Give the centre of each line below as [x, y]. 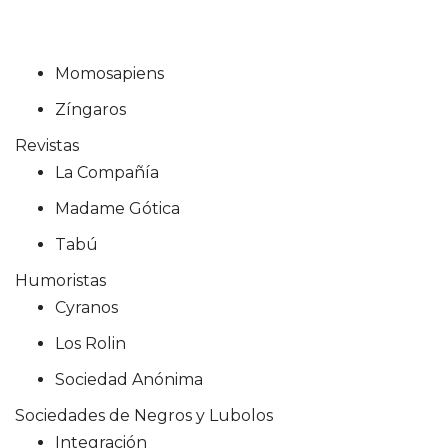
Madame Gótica [117, 209]
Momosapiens [109, 74]
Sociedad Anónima [129, 380]
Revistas [47, 146]
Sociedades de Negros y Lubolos [144, 416]
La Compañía [107, 173]
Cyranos [86, 308]
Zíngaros [90, 110]
